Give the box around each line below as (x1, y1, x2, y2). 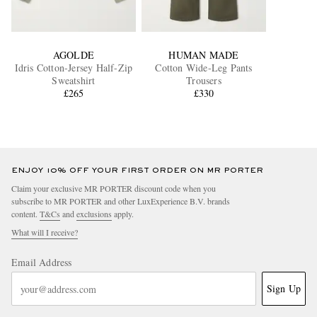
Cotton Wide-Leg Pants (155, 61, 253, 75)
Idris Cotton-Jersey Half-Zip (14, 61, 133, 75)
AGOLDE (52, 48, 95, 62)
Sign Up (266, 282, 301, 296)
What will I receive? (11, 226, 78, 238)
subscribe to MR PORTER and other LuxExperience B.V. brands (11, 195, 230, 207)
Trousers (186, 74, 221, 88)
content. (11, 208, 40, 220)
